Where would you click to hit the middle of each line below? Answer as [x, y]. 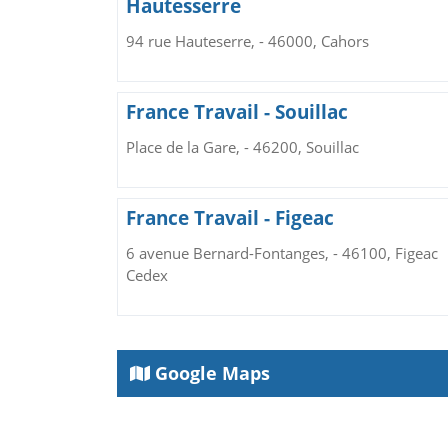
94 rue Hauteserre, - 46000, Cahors [247, 40]
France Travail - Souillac [237, 111]
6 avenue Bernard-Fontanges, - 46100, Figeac [282, 252]
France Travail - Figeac [230, 217]
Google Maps [210, 372]
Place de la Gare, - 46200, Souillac [242, 146]
